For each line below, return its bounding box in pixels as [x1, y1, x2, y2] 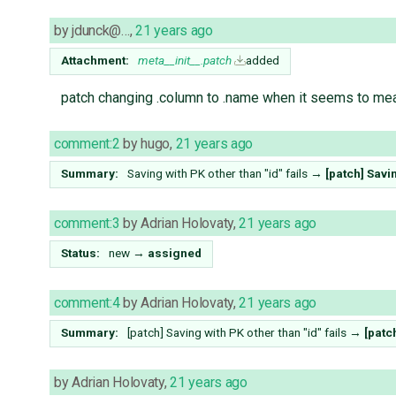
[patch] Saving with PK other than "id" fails [127, 325, 346, 340]
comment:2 [54, 135, 120, 153]
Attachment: [61, 53, 130, 68]
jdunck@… [72, 22, 130, 40]
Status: [61, 246, 101, 261]
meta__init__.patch [138, 53, 232, 68]
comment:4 [54, 294, 120, 312]
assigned [148, 246, 202, 261]
